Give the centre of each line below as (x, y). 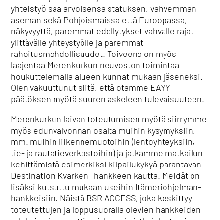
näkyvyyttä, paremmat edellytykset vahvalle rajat (102, 31)
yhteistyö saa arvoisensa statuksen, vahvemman (104, 8)
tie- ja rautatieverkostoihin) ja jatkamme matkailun (107, 153)
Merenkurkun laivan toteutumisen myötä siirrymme (109, 119)
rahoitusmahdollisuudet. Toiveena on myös (94, 54)
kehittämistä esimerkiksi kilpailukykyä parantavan (106, 164)
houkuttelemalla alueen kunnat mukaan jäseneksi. (107, 76)
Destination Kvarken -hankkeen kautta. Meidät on (106, 175)
